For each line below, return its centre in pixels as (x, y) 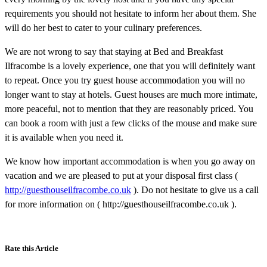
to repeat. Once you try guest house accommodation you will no (125, 80)
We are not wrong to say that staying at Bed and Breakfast (114, 51)
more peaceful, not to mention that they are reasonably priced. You (129, 108)
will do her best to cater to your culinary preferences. (103, 27)
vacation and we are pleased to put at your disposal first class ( (121, 175)
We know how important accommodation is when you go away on (130, 161)
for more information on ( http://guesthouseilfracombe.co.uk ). (121, 204)
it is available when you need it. (64, 137)
